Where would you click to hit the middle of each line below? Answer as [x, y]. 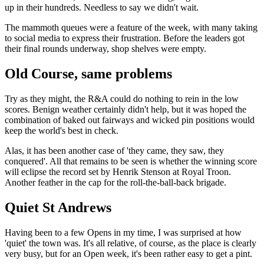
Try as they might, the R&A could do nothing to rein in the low [122, 99]
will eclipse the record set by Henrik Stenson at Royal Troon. [118, 172]
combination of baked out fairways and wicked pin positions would [130, 120]
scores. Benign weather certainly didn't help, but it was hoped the [126, 110]
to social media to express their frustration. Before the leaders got [125, 38]
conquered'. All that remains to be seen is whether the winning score [131, 161]
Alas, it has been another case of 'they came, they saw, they [114, 151]
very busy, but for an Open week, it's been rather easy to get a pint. [130, 253]
